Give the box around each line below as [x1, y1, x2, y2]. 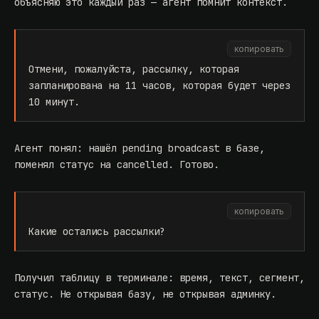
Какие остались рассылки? [28, 225, 165, 239]
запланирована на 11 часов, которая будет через [28, 79, 291, 93]
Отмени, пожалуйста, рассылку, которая [28, 63, 239, 76]
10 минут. [28, 95, 80, 109]
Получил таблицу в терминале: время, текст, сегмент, [14, 271, 305, 285]
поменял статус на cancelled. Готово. [14, 158, 219, 172]
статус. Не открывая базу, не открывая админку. [14, 288, 276, 301]
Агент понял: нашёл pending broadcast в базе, [14, 142, 265, 155]
